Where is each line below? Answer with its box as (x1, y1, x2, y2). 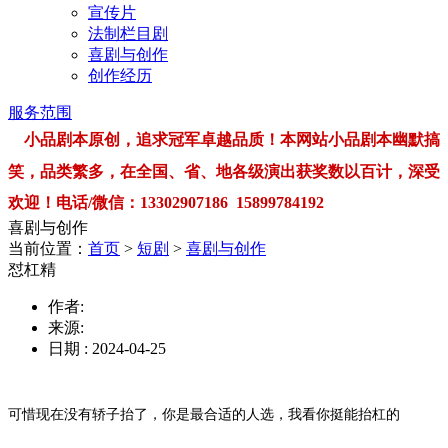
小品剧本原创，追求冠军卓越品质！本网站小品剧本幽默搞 (24, 130, 440, 148)
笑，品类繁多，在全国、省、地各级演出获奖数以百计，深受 (8, 162, 440, 180)
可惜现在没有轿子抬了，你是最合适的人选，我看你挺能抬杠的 (8, 406, 400, 422)
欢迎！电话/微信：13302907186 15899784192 (8, 193, 324, 211)
